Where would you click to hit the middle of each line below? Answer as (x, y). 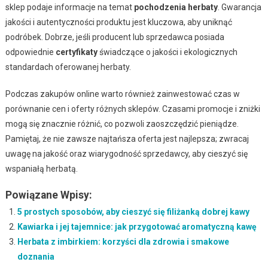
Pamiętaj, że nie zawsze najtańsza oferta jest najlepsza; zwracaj (127, 138)
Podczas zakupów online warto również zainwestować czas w (122, 94)
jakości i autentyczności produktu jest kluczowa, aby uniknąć (118, 22)
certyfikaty (76, 52)
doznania (36, 256)
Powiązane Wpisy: (48, 195)
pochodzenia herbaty (176, 7)
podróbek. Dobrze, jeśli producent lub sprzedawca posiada (115, 37)
